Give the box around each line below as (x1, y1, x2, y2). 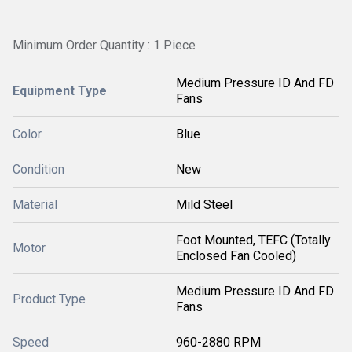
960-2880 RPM (176, 335, 261, 350)
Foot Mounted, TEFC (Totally (176, 233, 331, 247)
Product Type (13, 291, 86, 306)
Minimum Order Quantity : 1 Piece (13, 38, 196, 53)
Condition (13, 162, 64, 177)
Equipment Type (13, 83, 107, 98)
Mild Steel (176, 197, 233, 212)
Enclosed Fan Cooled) (176, 248, 296, 263)
